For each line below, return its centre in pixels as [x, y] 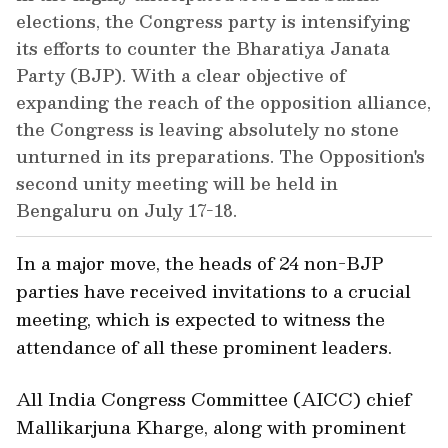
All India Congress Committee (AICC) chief [213, 399]
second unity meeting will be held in [177, 183]
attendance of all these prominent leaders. [204, 347]
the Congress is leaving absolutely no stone [207, 129]
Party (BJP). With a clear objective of [181, 75]
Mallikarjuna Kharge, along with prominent [211, 427]
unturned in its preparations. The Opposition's [220, 156]
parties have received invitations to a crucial [213, 291]
